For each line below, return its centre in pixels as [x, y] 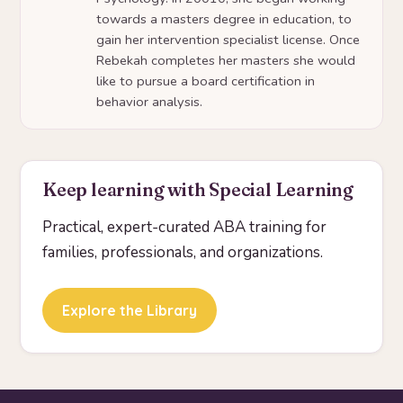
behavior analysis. [149, 102]
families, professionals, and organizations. [183, 253]
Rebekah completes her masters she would [226, 61]
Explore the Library [130, 311]
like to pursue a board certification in [206, 81]
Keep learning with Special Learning [198, 190]
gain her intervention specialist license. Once [228, 40]
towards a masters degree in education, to [224, 19]
